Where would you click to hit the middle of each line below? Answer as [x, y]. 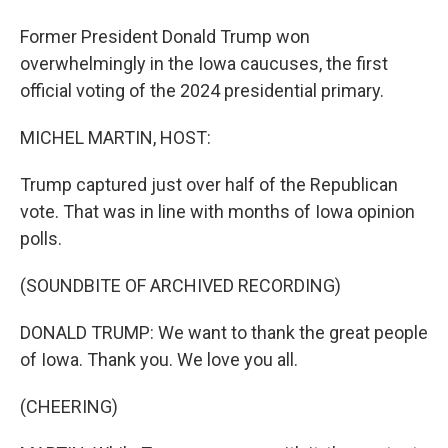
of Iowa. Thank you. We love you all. [159, 359]
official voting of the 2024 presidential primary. [202, 90]
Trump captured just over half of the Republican [209, 184]
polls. [41, 238]
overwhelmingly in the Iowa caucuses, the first [204, 63]
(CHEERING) [69, 406]
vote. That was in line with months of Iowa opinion [217, 211]
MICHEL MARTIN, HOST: [115, 137]
